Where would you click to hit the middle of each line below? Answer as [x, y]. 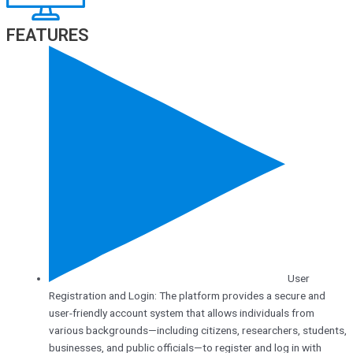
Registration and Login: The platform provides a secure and [187, 296]
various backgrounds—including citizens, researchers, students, [197, 331]
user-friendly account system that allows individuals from [181, 313]
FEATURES [48, 35]
